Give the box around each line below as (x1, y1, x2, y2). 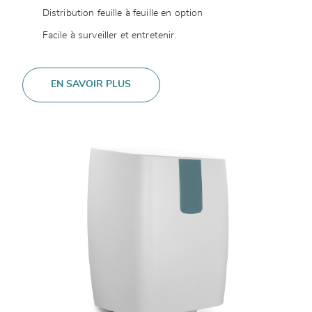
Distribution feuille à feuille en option (42, 8, 206, 18)
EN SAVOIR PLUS (51, 79, 132, 90)
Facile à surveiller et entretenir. (42, 31, 177, 41)
